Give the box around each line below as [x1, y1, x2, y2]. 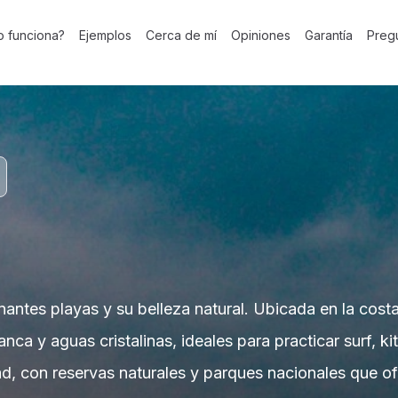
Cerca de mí [146, 28, 217, 43]
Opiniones [231, 28, 291, 43]
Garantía [305, 28, 353, 43]
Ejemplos [79, 28, 131, 43]
